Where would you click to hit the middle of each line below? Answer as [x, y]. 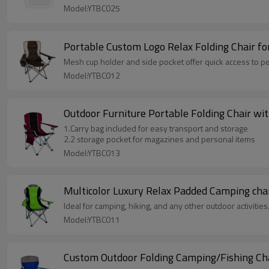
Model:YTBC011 [92, 219]
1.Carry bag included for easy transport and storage [156, 128]
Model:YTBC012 [92, 75]
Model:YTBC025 [92, 8]
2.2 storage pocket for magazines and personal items [159, 139]
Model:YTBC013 [92, 153]
